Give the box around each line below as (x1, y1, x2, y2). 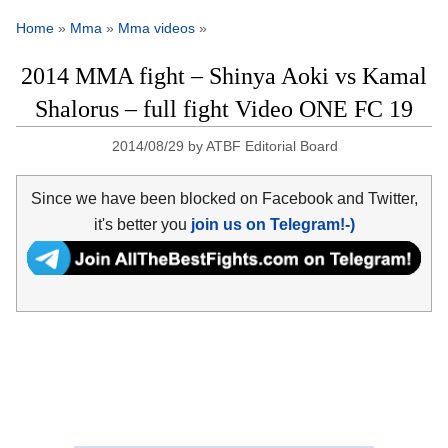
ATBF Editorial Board (206, 138, 339, 155)
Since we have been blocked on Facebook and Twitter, (30, 189, 418, 207)
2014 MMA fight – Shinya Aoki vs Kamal (21, 63, 427, 90)
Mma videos (118, 20, 195, 37)
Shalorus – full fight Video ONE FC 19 (35, 96, 413, 123)
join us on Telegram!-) (190, 215, 355, 233)
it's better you (93, 215, 191, 233)
